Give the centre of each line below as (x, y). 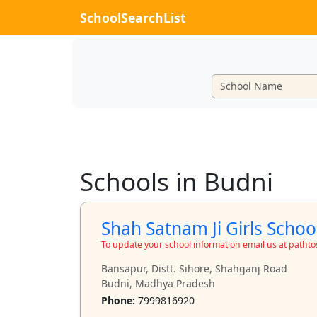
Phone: (118, 300)
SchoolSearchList (133, 17)
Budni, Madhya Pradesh (158, 283)
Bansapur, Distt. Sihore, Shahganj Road (194, 268)
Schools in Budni (176, 181)
